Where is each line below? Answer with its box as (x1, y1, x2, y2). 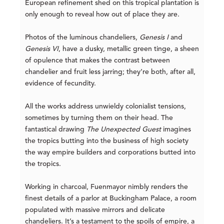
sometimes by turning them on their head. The (25, 114, 173, 121)
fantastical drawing (25, 125, 86, 133)
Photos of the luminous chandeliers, (25, 33, 139, 41)
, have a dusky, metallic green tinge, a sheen (58, 45, 199, 52)
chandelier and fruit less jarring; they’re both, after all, (25, 68, 195, 75)
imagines (161, 125, 191, 133)
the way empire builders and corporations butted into (25, 148, 195, 156)
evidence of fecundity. (25, 79, 96, 87)
